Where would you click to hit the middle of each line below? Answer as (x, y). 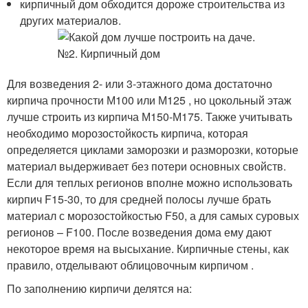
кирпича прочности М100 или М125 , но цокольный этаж (149, 100)
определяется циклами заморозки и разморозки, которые (153, 150)
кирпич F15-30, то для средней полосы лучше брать (139, 199)
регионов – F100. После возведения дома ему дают (139, 232)
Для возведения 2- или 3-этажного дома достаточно (140, 84)
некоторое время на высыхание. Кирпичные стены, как (148, 249)
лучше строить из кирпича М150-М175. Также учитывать (150, 117)
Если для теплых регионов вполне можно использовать (150, 183)
